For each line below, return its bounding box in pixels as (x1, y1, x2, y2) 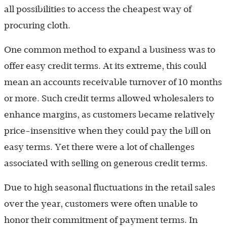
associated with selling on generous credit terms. (4, 158, 208, 168)
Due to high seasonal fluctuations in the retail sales (4, 182, 215, 193)
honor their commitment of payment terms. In (4, 214, 198, 225)
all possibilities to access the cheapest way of (4, 4, 192, 14)
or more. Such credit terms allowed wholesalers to (4, 93, 214, 103)
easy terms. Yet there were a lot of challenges (4, 141, 195, 152)
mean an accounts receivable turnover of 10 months (4, 77, 222, 87)
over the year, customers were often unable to (4, 198, 198, 209)
